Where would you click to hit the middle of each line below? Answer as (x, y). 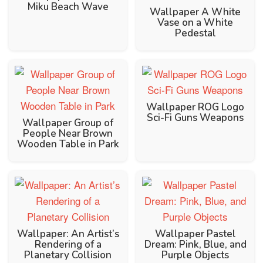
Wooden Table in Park (68, 144)
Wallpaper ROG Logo (195, 107)
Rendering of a (68, 245)
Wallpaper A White (195, 12)
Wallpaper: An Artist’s (68, 234)
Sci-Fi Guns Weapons (195, 118)
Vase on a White (195, 23)
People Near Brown (68, 134)
